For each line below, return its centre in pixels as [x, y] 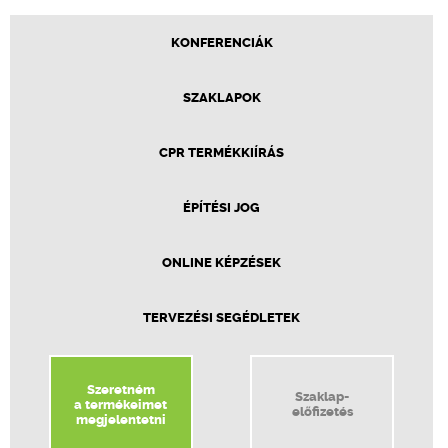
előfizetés [322, 411]
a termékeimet [121, 404]
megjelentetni [120, 419]
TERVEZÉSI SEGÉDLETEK [221, 317]
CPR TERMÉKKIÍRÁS [221, 152]
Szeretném [120, 389]
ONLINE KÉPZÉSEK [221, 262]
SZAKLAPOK [221, 97]
